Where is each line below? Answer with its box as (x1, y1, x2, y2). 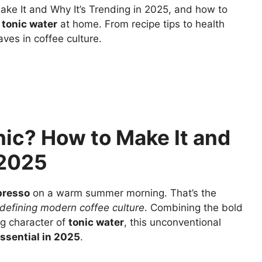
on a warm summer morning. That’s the (30, 187, 216, 199)
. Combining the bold (144, 202, 243, 214)
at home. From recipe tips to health (57, 18, 225, 30)
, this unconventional (124, 216, 221, 229)
